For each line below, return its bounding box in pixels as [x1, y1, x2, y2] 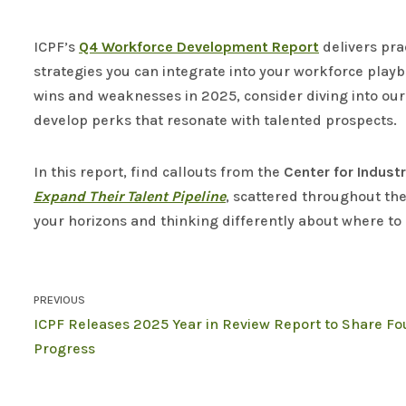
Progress [34, 339, 95, 357]
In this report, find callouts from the [34, 162, 284, 180]
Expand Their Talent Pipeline [34, 187, 226, 205]
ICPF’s [34, 37, 79, 55]
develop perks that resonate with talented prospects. [34, 111, 397, 129]
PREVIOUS [34, 292, 85, 306]
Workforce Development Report [101, 37, 319, 55]
